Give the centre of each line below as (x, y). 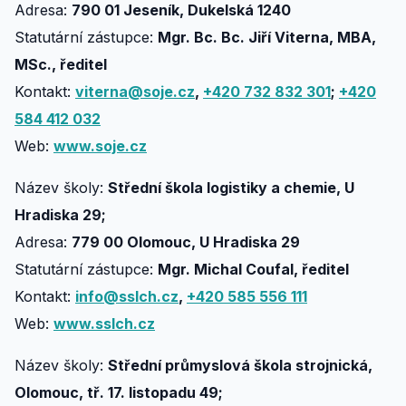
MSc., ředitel (61, 64)
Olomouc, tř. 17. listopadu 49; (119, 392)
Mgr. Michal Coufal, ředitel (253, 269)
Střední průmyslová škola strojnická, (240, 365)
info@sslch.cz (127, 296)
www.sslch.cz (104, 324)
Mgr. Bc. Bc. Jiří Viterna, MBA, (267, 37)
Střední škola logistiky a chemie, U (231, 188)
